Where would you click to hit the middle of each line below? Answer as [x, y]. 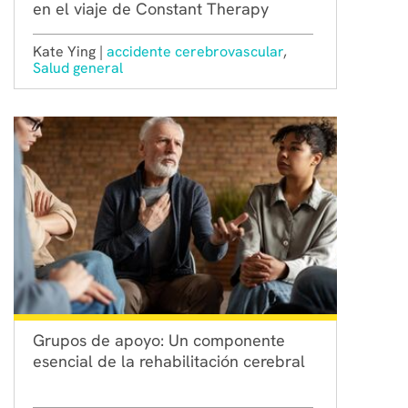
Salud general [78, 67]
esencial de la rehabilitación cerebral [169, 361]
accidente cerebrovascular [195, 51]
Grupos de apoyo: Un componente [159, 340]
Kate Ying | [70, 51]
